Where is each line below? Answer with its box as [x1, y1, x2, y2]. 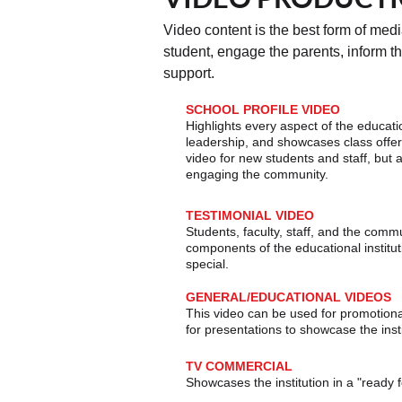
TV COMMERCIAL [186, 359, 293, 373]
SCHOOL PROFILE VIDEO [186, 102, 340, 117]
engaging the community [186, 167, 325, 181]
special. [186, 257, 229, 271]
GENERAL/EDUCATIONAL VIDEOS [186, 290, 391, 304]
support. [163, 66, 214, 81]
